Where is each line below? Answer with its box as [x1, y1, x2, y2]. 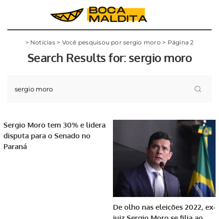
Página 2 [167, 39, 194, 46]
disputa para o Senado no [3, 131, 90, 140]
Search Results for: [27, 50, 129, 65]
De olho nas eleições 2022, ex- [113, 202, 216, 212]
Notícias [30, 39, 55, 46]
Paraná [3, 142, 27, 151]
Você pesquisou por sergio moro [62, 39, 161, 46]
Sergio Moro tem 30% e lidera [3, 120, 106, 130]
